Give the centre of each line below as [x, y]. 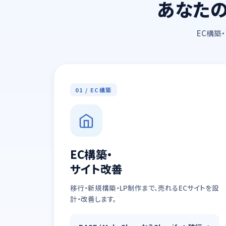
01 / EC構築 [94, 90]
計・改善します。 [93, 199]
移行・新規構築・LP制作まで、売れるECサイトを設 [145, 188]
